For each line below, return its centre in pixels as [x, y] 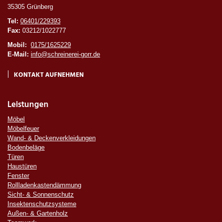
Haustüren [22, 166]
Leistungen [28, 105]
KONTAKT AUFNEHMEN [49, 75]
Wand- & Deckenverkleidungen [52, 138]
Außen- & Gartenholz [38, 213]
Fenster [18, 175]
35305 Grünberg [30, 6]
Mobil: [17, 45]
